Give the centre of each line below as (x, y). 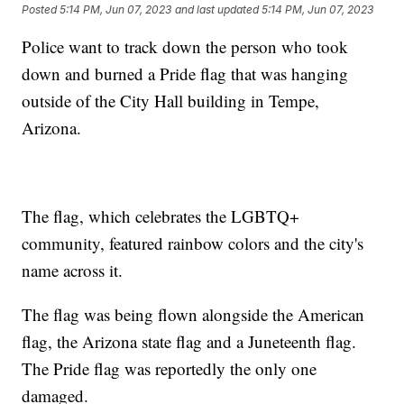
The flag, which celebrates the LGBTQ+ (161, 216)
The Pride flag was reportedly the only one (170, 369)
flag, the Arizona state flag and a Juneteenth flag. (189, 342)
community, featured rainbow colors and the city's (193, 243)
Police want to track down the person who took (185, 47)
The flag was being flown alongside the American (193, 315)
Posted (41, 9)
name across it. (75, 271)
